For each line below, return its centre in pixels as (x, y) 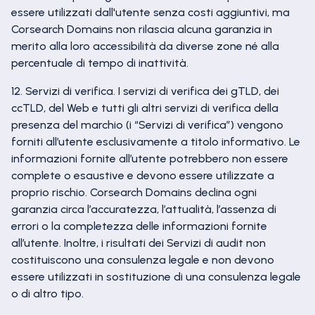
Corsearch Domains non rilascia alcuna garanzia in (142, 29)
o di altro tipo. (47, 294)
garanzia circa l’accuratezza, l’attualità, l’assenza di (144, 209)
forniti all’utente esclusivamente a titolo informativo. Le (156, 142)
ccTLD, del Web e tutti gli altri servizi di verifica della (145, 108)
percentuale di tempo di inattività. (100, 63)
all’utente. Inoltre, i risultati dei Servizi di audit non (139, 243)
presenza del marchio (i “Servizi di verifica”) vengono (147, 125)
